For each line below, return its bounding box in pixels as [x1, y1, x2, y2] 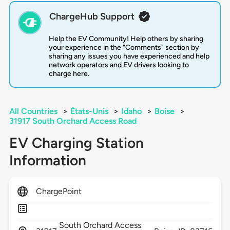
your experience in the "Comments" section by [48, 43, 199, 52]
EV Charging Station [9, 134, 144, 152]
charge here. [48, 69, 89, 79]
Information [9, 151, 86, 169]
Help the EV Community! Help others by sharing [48, 34, 203, 44]
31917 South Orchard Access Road [9, 116, 137, 126]
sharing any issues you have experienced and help [48, 52, 209, 61]
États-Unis [70, 106, 108, 117]
